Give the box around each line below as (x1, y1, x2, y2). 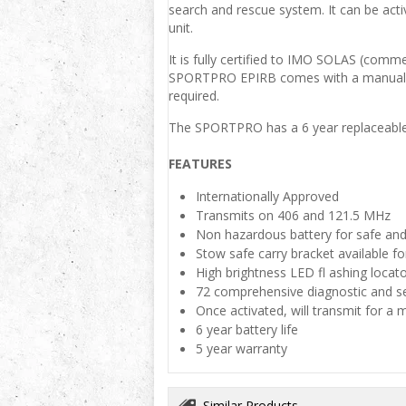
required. (168, 87, 219, 104)
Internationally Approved (195, 188, 339, 205)
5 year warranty (195, 340, 287, 357)
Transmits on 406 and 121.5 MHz (195, 207, 391, 224)
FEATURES (168, 155, 232, 172)
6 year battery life (195, 321, 298, 338)
